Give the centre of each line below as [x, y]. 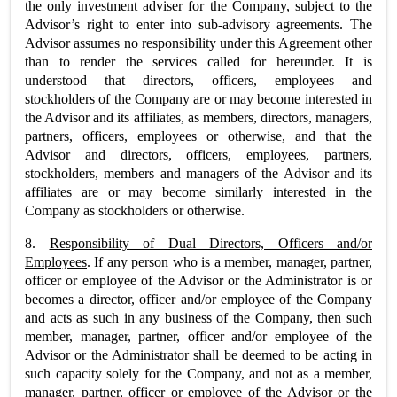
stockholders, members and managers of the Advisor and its [198, 173]
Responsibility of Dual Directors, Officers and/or [210, 243]
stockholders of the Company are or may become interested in [198, 98]
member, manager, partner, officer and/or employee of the [198, 336]
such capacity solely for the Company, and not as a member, [198, 373]
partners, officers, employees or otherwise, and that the [198, 136]
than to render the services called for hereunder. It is [198, 61]
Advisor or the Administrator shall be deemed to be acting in [198, 354]
